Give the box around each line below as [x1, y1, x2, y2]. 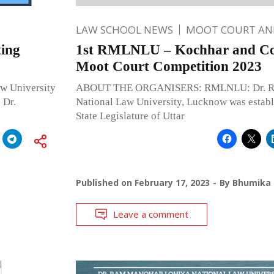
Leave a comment [113, 207, 188, 220]
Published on [75, 176, 135, 188]
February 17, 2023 [134, 176, 210, 188]
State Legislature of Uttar [75, 109, 185, 122]
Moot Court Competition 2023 [75, 58, 262, 74]
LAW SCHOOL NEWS [75, 22, 173, 37]
